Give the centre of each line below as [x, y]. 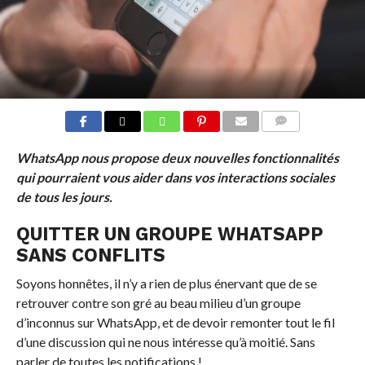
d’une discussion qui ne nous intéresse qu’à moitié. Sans [165, 341]
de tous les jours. [64, 196]
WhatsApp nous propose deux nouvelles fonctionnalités [177, 157]
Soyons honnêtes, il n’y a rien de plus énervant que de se [166, 283]
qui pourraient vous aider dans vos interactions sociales [175, 177]
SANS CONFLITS [90, 255]
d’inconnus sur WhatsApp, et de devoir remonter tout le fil [175, 322]
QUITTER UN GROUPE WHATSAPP [169, 233]
